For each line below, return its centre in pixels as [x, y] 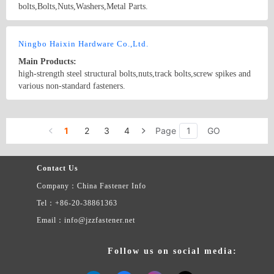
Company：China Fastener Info [91, 186]
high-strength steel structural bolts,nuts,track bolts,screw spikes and [135, 73]
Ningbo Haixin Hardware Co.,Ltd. [83, 44]
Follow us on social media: [172, 251]
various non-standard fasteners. [72, 86]
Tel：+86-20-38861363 [77, 203]
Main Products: [47, 61]
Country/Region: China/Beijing [57, 30]
